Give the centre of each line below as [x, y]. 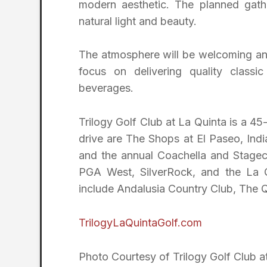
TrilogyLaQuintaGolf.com [140, 222]
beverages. [106, 88]
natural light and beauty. [138, 21]
